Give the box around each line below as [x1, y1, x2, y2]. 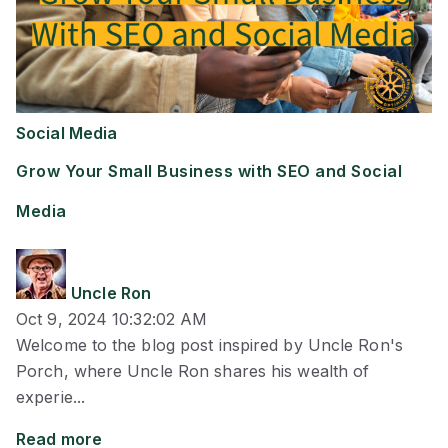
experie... [16, 386, 85, 407]
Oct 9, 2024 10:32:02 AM [16, 308, 208, 329]
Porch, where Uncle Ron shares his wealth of [16, 360, 370, 381]
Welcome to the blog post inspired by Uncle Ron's [16, 334, 403, 355]
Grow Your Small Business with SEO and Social [16, 161, 402, 182]
